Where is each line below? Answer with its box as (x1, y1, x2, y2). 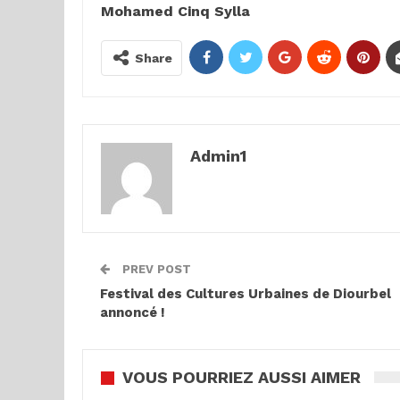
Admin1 (190, 146, 246, 165)
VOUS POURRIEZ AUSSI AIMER (122, 368, 361, 387)
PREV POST (119, 262, 191, 276)
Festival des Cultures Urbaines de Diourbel (100, 286, 391, 302)
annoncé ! (100, 304, 165, 321)
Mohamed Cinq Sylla (101, 3, 250, 20)
